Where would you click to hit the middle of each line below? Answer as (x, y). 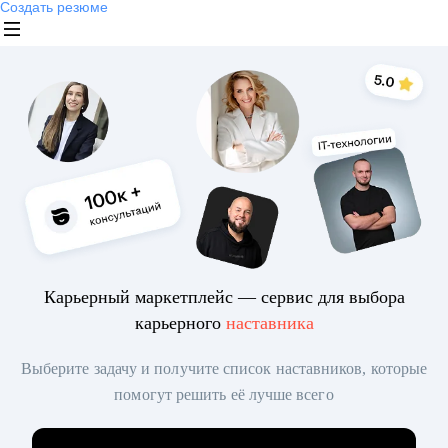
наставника (269, 323)
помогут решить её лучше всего (224, 395)
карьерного (180, 323)
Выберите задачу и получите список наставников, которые (224, 369)
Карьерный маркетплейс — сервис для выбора (224, 297)
